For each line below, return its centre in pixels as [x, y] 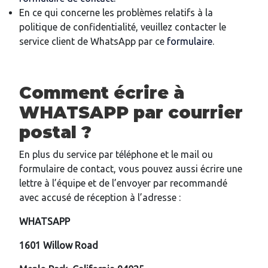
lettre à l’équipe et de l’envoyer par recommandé [123, 183]
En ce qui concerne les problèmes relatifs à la [116, 13]
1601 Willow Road [59, 246]
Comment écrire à [102, 93]
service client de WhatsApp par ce [93, 42]
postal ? [55, 133]
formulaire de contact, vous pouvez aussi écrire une [131, 169]
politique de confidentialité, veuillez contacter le [123, 27]
